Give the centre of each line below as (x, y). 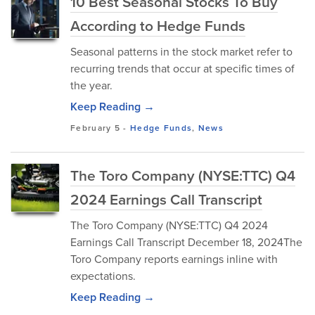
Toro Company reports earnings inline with (174, 259)
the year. (91, 85)
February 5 (95, 128)
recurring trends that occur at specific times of (182, 68)
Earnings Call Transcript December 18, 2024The (186, 242)
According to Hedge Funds (158, 25)
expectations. (103, 276)
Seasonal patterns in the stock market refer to (181, 51)
